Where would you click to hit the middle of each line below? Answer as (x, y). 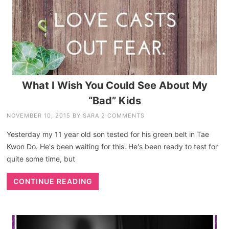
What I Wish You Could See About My (114, 85)
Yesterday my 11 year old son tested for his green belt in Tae (108, 134)
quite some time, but (41, 158)
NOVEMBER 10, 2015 (39, 115)
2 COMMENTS (123, 115)
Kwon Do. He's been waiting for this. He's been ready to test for (112, 146)
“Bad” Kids (114, 100)
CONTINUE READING (53, 181)
